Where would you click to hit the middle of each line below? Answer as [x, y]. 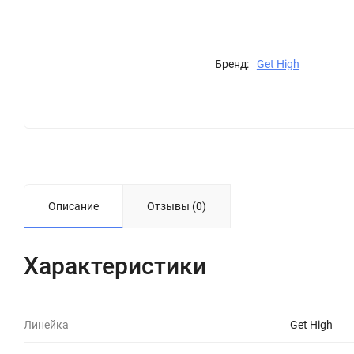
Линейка [46, 324]
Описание [73, 206]
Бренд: [232, 64]
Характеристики [115, 265]
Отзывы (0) [177, 206]
